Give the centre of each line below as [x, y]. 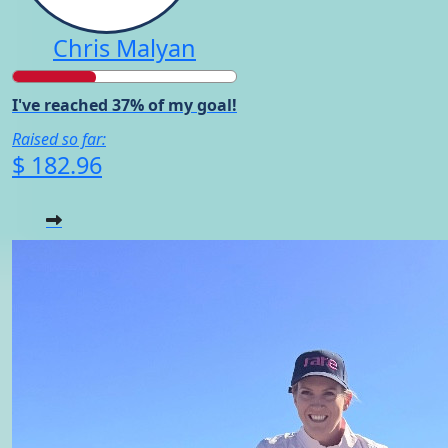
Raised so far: [59, 138]
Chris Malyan [124, 47]
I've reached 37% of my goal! [124, 104]
